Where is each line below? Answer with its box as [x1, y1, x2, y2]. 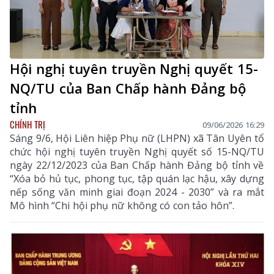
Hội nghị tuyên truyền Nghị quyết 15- [10, 59, 258, 78]
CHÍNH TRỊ [10, 117, 45, 131]
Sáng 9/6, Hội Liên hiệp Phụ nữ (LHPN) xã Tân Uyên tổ [10, 131, 264, 146]
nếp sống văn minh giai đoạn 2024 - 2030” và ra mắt [10, 185, 264, 199]
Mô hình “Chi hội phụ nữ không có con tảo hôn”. [10, 199, 234, 213]
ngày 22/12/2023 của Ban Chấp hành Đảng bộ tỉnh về [10, 158, 264, 172]
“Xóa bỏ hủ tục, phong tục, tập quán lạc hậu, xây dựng [10, 172, 264, 186]
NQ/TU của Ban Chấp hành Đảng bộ [10, 79, 246, 98]
